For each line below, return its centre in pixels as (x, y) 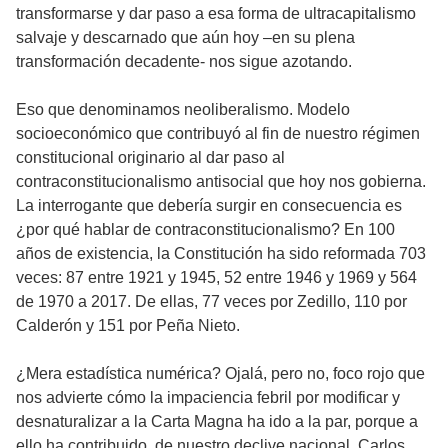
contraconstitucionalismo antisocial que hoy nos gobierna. (221, 182)
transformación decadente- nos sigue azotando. (184, 62)
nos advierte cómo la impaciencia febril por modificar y (208, 398)
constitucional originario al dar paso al (150, 158)
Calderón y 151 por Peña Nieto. (128, 326)
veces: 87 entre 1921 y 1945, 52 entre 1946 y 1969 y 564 (216, 278)
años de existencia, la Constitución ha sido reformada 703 (221, 254)
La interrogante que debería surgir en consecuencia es (209, 206)
